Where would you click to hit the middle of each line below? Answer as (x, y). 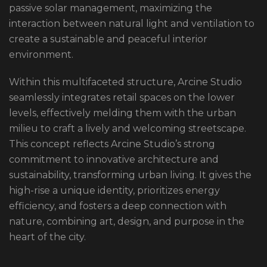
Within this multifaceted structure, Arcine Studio (125, 82)
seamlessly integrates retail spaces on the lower (122, 98)
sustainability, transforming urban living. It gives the (130, 175)
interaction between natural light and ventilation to (132, 24)
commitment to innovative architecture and (114, 160)
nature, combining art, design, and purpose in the (127, 222)
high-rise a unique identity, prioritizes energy (114, 191)
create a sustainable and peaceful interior (108, 39)
